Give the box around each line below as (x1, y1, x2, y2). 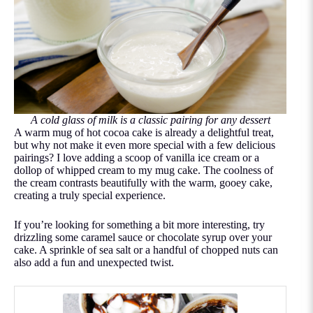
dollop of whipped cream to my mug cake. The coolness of (14, 164, 273, 177)
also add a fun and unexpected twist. (14, 256, 174, 269)
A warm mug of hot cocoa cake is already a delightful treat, (14, 126, 274, 139)
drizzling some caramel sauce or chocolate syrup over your (14, 231, 272, 244)
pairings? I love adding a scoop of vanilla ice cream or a (14, 152, 259, 164)
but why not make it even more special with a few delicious (14, 139, 275, 152)
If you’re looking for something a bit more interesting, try (14, 219, 265, 231)
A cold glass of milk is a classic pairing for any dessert (30, 114, 270, 126)
